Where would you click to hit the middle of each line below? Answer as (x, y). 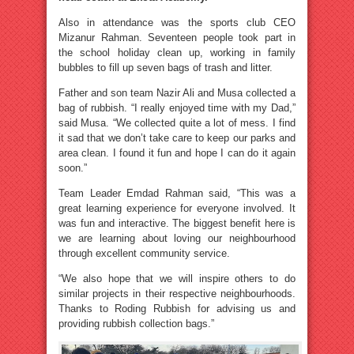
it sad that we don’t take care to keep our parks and (177, 137)
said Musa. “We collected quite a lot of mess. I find (177, 122)
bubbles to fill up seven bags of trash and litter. (166, 67)
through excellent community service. (144, 253)
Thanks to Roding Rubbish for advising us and (177, 308)
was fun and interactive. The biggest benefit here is (177, 223)
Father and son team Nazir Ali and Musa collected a (177, 92)
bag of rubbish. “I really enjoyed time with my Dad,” (177, 107)
